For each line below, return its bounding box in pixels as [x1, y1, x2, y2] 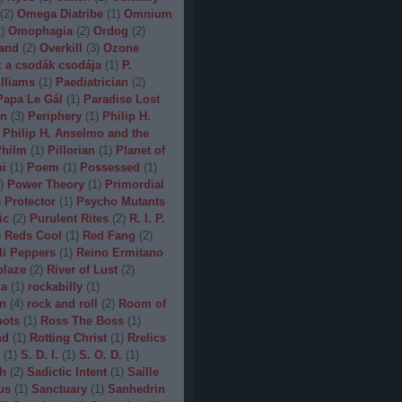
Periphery [27, 109, 82, 123]
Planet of [115, 144, 165, 157]
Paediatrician [55, 75, 128, 89]
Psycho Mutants [75, 195, 165, 208]
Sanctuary [31, 382, 87, 396]
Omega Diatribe [16, 7, 103, 21]
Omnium [123, 7, 172, 21]
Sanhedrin [107, 382, 165, 396]
